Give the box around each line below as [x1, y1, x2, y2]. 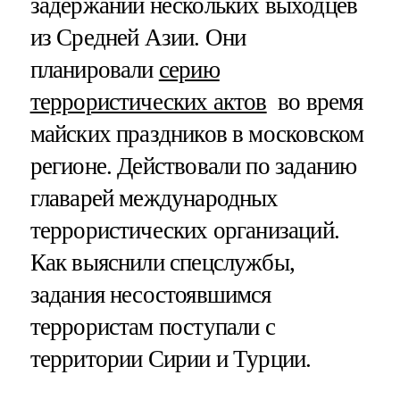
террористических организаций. [29, 216, 339, 244]
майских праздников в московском [29, 120, 364, 147]
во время [266, 87, 363, 115]
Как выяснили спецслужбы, [29, 248, 296, 276]
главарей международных [29, 184, 279, 212]
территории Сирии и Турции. [29, 345, 312, 372]
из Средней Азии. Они [29, 23, 246, 51]
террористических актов [29, 87, 267, 115]
